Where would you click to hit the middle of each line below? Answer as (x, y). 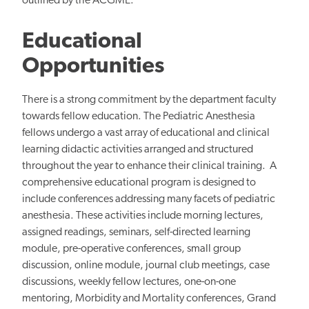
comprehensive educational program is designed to (139, 182)
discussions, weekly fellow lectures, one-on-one (129, 282)
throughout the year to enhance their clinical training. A (149, 166)
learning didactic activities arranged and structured (138, 149)
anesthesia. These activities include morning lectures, (143, 216)
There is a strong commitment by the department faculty (149, 100)
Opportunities (93, 67)
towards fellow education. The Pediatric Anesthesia (139, 116)
